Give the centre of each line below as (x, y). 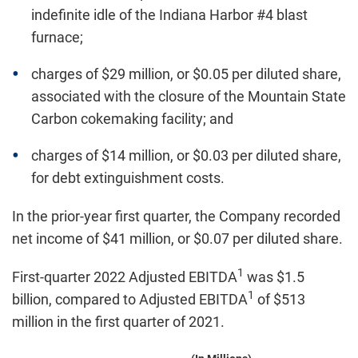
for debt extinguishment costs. (128, 178)
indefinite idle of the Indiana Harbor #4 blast (169, 15)
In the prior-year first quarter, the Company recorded (176, 216)
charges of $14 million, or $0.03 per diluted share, (186, 155)
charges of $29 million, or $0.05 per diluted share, (186, 74)
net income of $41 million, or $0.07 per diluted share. (177, 239)
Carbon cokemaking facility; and (132, 119)
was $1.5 (274, 277)
